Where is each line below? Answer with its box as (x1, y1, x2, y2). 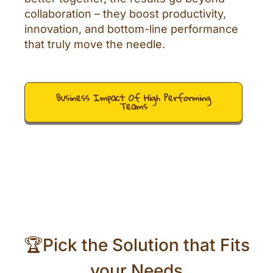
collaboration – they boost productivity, (24, 7, 226, 21)
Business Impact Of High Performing (56, 89, 211, 107)
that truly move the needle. (24, 38, 165, 51)
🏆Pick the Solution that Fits (23, 235, 250, 256)
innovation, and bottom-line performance (24, 23, 238, 36)
